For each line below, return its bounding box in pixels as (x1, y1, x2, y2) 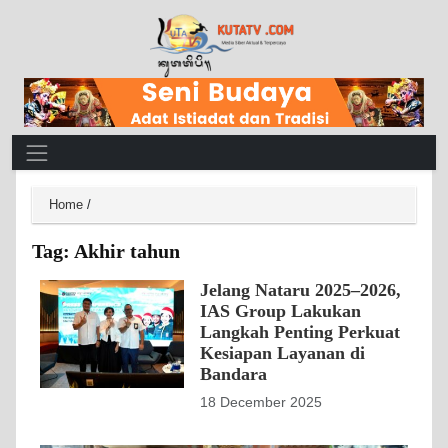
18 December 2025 (200, 394, 322, 410)
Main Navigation (11, 135, 168, 162)
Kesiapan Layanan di (200, 342, 365, 363)
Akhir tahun (74, 239, 180, 262)
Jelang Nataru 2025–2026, (200, 279, 401, 300)
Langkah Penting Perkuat (200, 321, 400, 342)
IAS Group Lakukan (200, 300, 361, 321)
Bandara (200, 363, 267, 384)
